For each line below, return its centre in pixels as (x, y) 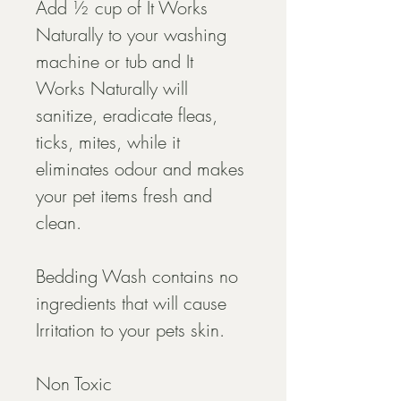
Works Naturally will (115, 89)
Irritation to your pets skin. (130, 330)
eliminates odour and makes (143, 169)
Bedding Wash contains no (140, 277)
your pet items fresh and (127, 196)
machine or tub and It (117, 62)
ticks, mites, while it (111, 142)
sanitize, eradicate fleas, (129, 115)
